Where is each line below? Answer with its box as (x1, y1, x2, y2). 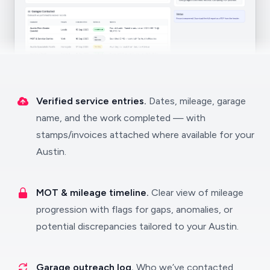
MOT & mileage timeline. (36, 187, 151, 199)
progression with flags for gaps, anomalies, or (36, 204, 233, 216)
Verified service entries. (36, 95, 149, 107)
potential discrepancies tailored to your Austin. (36, 221, 239, 233)
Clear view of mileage (151, 187, 243, 199)
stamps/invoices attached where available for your (36, 129, 254, 141)
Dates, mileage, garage (149, 95, 246, 107)
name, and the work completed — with (36, 112, 206, 124)
